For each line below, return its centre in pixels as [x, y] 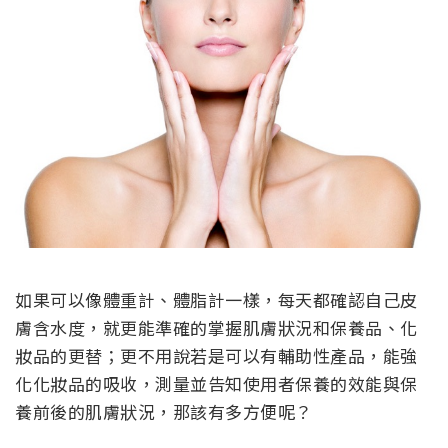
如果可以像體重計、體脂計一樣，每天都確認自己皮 [216, 300]
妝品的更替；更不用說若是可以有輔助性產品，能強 [216, 356]
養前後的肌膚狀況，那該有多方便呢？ [164, 412]
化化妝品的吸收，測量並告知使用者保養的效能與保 [216, 384]
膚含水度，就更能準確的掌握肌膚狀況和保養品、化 [216, 328]
